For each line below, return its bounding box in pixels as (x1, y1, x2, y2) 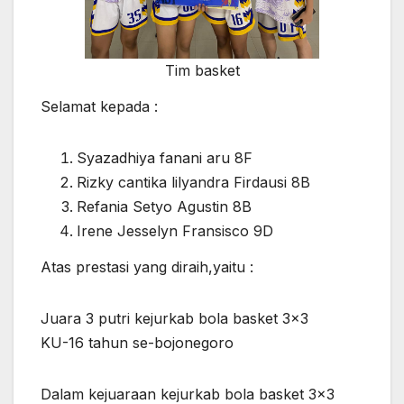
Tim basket (164, 61, 240, 80)
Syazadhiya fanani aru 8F (77, 149, 252, 168)
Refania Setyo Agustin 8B (77, 197, 252, 216)
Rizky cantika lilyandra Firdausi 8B (77, 173, 310, 192)
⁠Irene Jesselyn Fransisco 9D (77, 222, 273, 241)
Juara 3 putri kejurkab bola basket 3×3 (41, 309, 308, 328)
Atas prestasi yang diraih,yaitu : (41, 258, 253, 277)
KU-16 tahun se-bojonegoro (41, 334, 234, 353)
